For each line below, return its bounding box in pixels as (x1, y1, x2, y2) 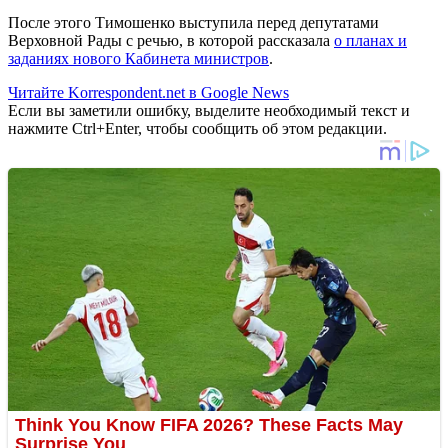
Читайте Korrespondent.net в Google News (8, 83, 289, 101)
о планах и (334, 31, 407, 49)
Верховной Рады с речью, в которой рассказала (8, 31, 334, 49)
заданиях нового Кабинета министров (8, 49, 269, 67)
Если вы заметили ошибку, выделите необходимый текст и (8, 101, 410, 119)
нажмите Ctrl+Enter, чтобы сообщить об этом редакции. (8, 119, 387, 137)
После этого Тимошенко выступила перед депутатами (8, 13, 379, 31)
